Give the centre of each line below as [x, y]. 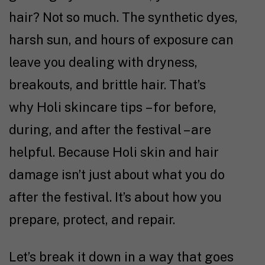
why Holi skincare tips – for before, [113, 107]
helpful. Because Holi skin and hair [114, 152]
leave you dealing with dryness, [103, 62]
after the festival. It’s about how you [115, 197]
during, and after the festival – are [110, 130]
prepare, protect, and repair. [93, 220]
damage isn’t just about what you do [117, 175]
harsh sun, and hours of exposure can [121, 40]
